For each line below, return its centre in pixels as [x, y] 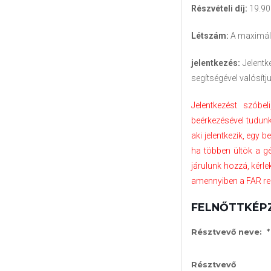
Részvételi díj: [219, 8]
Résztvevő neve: [227, 232]
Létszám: [210, 35]
